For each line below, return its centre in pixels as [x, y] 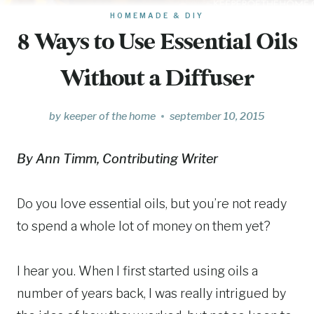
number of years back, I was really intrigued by [151, 293]
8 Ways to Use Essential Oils [157, 43]
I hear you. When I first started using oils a [137, 271]
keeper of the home [109, 116]
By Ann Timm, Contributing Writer [117, 158]
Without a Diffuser [157, 79]
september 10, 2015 [217, 116]
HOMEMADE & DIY [157, 15]
